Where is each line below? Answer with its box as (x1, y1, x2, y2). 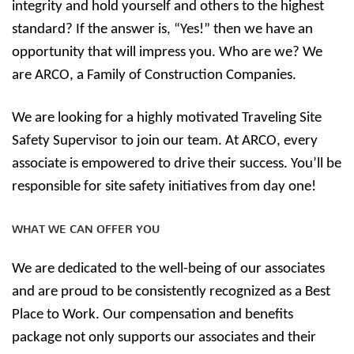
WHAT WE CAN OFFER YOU (12, 222, 160, 230)
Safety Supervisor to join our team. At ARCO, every (12, 134, 318, 149)
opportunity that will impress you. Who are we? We (12, 45, 322, 60)
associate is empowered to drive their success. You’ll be (12, 156, 341, 171)
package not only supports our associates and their (12, 330, 316, 345)
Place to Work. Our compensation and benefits (12, 307, 293, 322)
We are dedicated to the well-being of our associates (12, 262, 325, 277)
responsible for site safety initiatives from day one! (12, 179, 316, 194)
